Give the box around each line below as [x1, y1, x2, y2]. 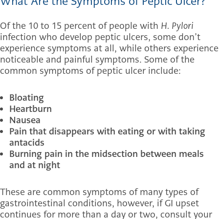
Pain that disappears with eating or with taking [9, 125, 205, 138]
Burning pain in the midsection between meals [9, 148, 204, 160]
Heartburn [9, 103, 52, 115]
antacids [9, 136, 44, 149]
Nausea [9, 114, 43, 127]
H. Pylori [161, 20, 194, 32]
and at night [9, 159, 60, 172]
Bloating [9, 91, 44, 104]
